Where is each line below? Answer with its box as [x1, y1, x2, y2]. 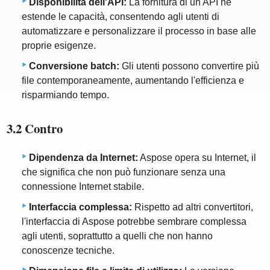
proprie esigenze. [22, 40, 96, 51]
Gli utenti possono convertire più [119, 61, 259, 72]
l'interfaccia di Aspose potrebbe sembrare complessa [22, 216, 246, 227]
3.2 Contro [7, 119, 63, 138]
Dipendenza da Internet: [29, 152, 138, 163]
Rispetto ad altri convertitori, [132, 201, 253, 212]
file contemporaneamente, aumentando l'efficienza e [22, 75, 244, 86]
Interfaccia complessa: [29, 201, 132, 212]
